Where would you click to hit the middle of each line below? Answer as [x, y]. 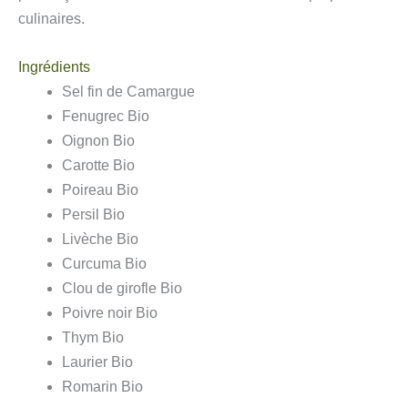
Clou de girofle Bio [122, 288]
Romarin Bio [102, 386]
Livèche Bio [100, 239]
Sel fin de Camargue [128, 91]
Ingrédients [54, 66]
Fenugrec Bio [106, 116]
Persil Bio [93, 214]
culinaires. [51, 19]
